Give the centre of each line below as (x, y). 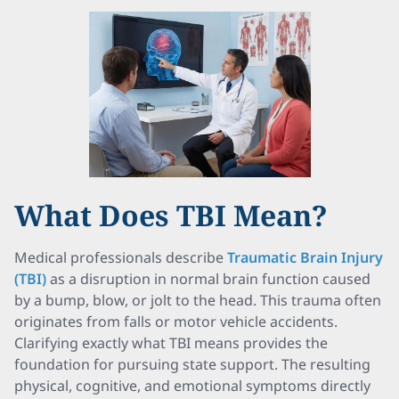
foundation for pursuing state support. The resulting (192, 364)
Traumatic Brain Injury (305, 257)
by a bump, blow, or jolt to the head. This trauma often (198, 300)
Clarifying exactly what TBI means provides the (171, 343)
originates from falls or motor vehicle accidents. (176, 322)
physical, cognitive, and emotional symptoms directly (192, 386)
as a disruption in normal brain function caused (208, 279)
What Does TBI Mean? (171, 215)
